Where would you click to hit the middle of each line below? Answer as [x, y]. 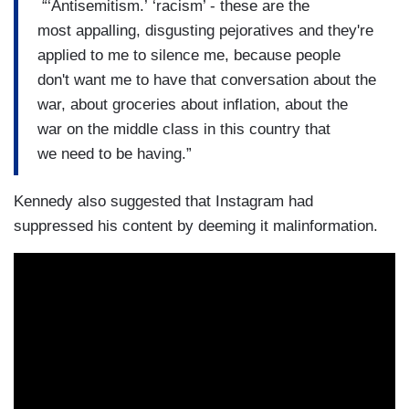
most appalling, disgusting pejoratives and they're [205, 30]
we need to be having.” [115, 153]
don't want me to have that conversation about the [207, 79]
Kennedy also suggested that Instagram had [163, 201]
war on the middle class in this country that [184, 129]
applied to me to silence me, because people [189, 55]
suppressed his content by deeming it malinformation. [196, 226]
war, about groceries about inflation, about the [193, 104]
